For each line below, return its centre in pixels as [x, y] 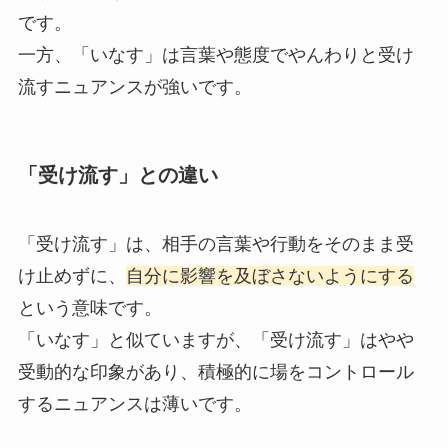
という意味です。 [89, 308]
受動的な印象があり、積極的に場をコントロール [215, 372]
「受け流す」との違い [117, 174]
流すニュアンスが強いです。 [134, 86]
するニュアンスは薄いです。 [134, 404]
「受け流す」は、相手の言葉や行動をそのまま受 [215, 244]
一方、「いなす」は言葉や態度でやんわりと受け [215, 54]
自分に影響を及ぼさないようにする [269, 276]
